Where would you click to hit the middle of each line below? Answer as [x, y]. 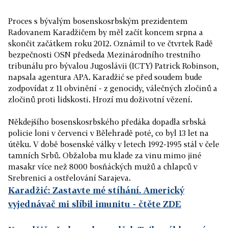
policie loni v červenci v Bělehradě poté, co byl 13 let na [108, 133]
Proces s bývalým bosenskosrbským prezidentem [98, 21]
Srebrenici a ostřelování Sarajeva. [69, 178]
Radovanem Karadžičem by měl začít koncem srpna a [106, 32]
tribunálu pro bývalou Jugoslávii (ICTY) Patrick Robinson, [113, 66]
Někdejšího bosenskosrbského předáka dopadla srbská [107, 122]
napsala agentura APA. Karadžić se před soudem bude [105, 77]
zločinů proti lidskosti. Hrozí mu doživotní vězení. [100, 99]
